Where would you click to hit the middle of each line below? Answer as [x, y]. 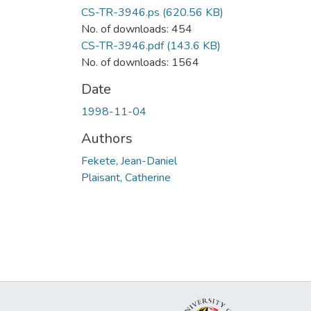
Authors [107, 138]
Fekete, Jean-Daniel [129, 161]
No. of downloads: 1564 [140, 62]
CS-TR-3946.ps [120, 12]
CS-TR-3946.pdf [123, 45]
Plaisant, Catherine [126, 177]
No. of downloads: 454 [137, 29]
